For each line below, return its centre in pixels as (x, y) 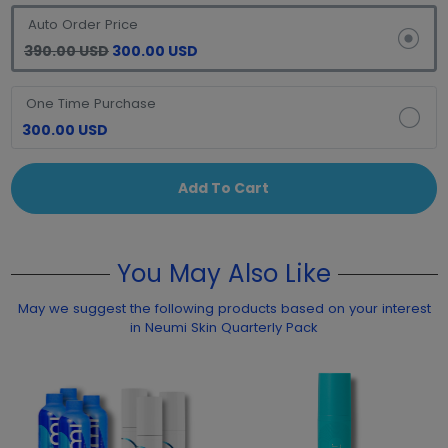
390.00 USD (66, 51)
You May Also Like (224, 273)
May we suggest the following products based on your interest (224, 308)
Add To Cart (224, 188)
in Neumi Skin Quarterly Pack (231, 327)
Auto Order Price (82, 24)
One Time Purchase (90, 103)
